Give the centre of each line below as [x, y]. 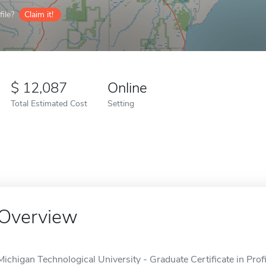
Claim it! [39, 15]
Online [127, 88]
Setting [121, 103]
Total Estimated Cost [49, 103]
